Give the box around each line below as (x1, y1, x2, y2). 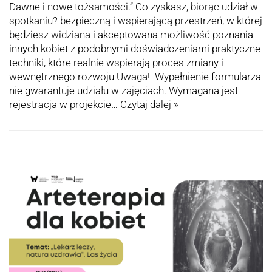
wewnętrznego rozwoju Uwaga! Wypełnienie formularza (9, 70, 261, 83)
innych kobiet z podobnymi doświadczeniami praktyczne (9, 42, 260, 55)
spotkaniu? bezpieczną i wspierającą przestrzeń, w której (9, 14, 262, 27)
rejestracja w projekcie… (9, 98, 120, 110)
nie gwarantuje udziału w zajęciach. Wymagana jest (9, 84, 238, 97)
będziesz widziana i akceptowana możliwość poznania (9, 28, 253, 41)
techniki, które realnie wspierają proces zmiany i (9, 56, 223, 69)
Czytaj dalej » (120, 98, 178, 110)
